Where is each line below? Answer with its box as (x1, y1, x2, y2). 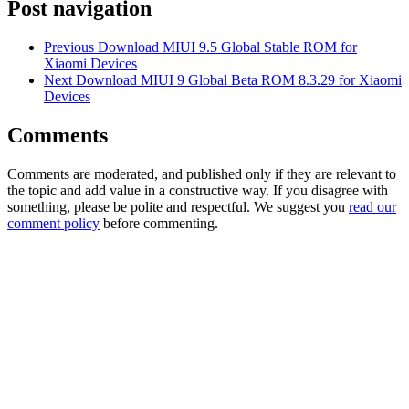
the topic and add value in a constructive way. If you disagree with (7, 182, 388, 198)
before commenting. (100, 215, 218, 231)
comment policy (7, 215, 100, 231)
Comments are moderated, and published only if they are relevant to (7, 165, 396, 182)
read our (349, 198, 396, 215)
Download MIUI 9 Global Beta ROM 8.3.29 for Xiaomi (76, 71, 402, 88)
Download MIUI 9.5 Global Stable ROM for (98, 38, 357, 55)
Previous (44, 38, 94, 55)
